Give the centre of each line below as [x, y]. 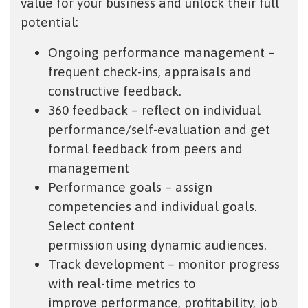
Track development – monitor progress [164, 264]
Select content [91, 226]
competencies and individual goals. [153, 207]
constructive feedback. [115, 91]
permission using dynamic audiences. [157, 245]
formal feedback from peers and [145, 149]
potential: [49, 22]
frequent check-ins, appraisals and [150, 72]
